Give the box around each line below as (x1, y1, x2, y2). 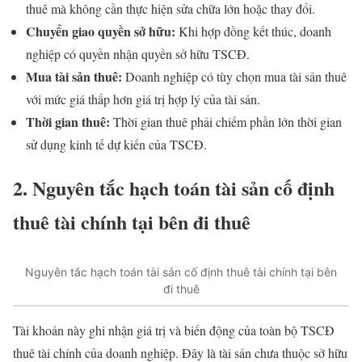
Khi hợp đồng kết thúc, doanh (175, 22, 331, 40)
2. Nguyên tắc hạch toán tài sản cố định (13, 174, 335, 203)
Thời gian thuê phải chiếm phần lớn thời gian (110, 112, 342, 130)
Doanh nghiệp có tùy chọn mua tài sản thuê (122, 67, 347, 85)
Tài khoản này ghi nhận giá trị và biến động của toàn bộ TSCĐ (13, 322, 335, 339)
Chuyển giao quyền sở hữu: (26, 21, 175, 40)
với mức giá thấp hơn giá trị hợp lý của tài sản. (26, 90, 260, 107)
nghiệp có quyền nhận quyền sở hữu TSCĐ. (26, 44, 250, 62)
